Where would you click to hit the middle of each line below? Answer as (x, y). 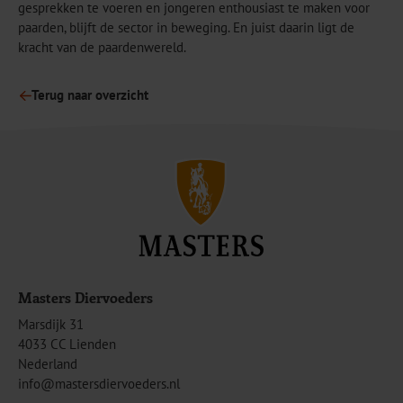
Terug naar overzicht (90, 95)
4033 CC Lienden (67, 344)
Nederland (48, 363)
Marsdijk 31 (51, 324)
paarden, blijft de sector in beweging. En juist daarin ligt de (186, 28)
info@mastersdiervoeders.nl (99, 383)
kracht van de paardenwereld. (102, 48)
